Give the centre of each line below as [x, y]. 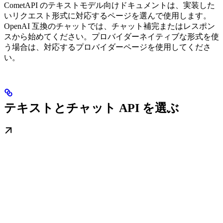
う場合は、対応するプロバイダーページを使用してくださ [108, 47]
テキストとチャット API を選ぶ [92, 108]
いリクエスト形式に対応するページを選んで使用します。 [108, 15]
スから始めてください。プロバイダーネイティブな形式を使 [111, 36]
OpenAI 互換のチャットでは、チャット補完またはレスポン [110, 26]
